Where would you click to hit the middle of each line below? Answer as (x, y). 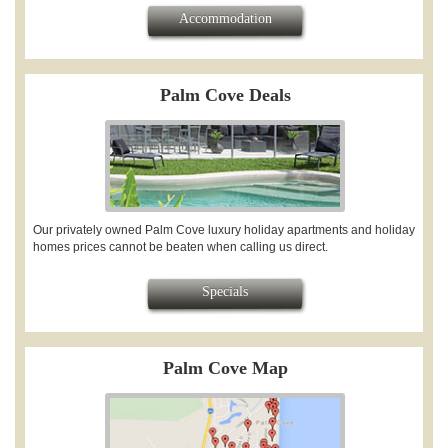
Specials (225, 291)
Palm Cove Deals (225, 95)
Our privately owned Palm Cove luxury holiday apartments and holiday (224, 229)
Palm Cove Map (225, 367)
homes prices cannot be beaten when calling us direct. (182, 246)
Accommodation (225, 19)
